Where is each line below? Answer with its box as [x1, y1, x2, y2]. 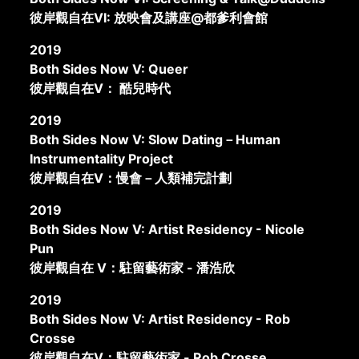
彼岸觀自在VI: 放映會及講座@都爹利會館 [30, 9, 268, 26]
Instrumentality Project [30, 150, 174, 167]
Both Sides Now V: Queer [30, 60, 189, 77]
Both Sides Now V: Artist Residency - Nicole [30, 220, 305, 237]
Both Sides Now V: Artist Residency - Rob [30, 310, 291, 327]
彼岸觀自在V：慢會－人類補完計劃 [30, 169, 232, 186]
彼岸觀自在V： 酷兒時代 [30, 79, 171, 96]
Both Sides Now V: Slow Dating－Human [30, 131, 281, 147]
